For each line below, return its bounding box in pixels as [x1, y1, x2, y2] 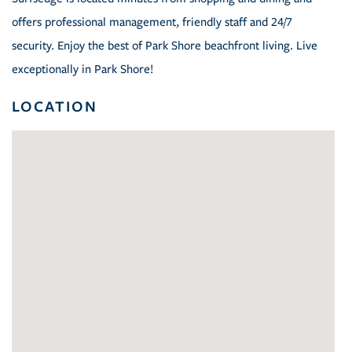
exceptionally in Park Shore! [12, 62, 153, 77]
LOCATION [12, 96, 97, 117]
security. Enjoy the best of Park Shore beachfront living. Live [12, 38, 317, 53]
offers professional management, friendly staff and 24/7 [12, 15, 292, 30]
